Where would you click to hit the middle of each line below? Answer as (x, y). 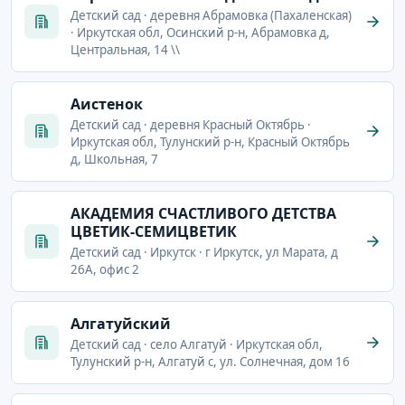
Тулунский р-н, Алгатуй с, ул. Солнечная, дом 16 (210, 361)
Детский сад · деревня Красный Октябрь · (191, 124)
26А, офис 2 (105, 269)
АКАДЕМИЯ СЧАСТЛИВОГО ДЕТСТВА (203, 213)
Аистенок (107, 104)
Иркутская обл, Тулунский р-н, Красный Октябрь (210, 141)
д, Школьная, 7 (114, 159)
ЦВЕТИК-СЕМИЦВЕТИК (154, 231)
